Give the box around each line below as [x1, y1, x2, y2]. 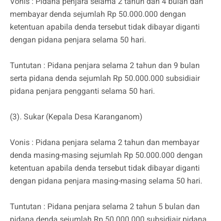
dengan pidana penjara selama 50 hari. [10, 35, 146, 45]
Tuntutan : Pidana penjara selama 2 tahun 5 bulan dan [10, 202, 200, 212]
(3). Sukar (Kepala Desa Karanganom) [10, 112, 143, 122]
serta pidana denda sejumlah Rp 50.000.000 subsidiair [10, 74, 200, 83]
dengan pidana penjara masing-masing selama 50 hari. [10, 176, 202, 186]
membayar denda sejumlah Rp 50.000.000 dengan [10, 9, 186, 19]
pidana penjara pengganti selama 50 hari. [10, 86, 155, 96]
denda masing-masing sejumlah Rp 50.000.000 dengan [10, 150, 203, 160]
